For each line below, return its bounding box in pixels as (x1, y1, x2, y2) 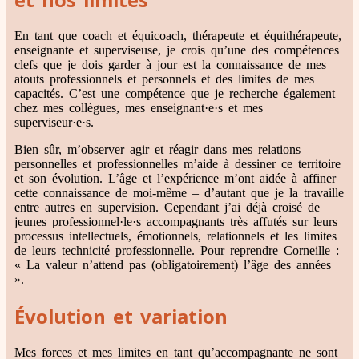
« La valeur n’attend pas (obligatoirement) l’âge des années (14, 257, 331, 272)
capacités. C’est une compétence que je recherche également (14, 86, 335, 100)
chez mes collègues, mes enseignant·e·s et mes (14, 100, 263, 115)
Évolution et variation (14, 302, 228, 329)
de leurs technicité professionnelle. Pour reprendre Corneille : (14, 243, 339, 257)
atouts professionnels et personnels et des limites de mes (14, 71, 314, 86)
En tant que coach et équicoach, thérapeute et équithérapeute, (14, 28, 341, 42)
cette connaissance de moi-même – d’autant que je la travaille (14, 185, 344, 200)
